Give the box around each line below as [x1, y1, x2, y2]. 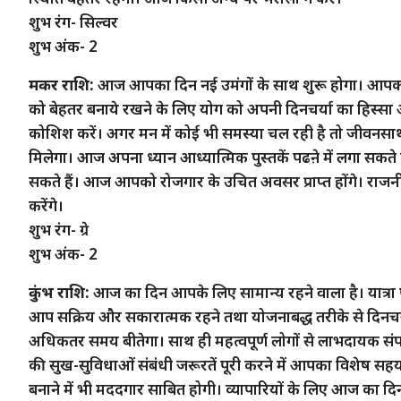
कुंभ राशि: [29, 281, 90, 303]
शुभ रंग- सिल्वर [29, 11, 118, 32]
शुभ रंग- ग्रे [29, 218, 89, 240]
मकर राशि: [29, 73, 94, 95]
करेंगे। [29, 194, 64, 216]
